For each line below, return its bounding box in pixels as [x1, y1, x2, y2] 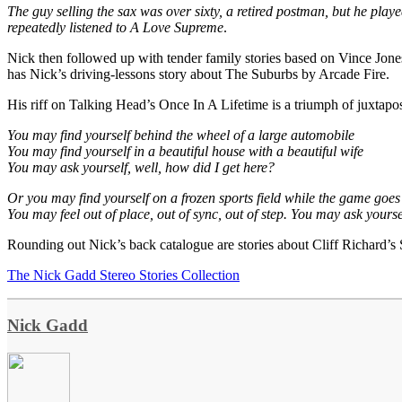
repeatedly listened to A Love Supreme [7, 19, 223, 35]
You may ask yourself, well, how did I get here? [7, 159, 275, 175]
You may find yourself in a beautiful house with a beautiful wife [7, 143, 363, 159]
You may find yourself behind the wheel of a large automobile [7, 127, 354, 143]
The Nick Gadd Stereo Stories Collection [7, 267, 240, 283]
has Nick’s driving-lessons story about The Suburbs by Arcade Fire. [7, 66, 389, 82]
